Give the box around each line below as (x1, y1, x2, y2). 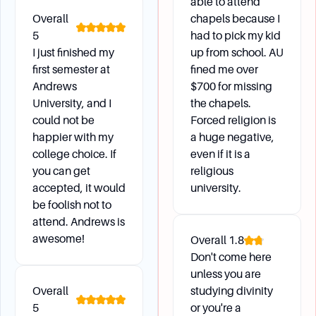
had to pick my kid (190, 29, 281, 42)
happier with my (32, 130, 114, 144)
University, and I (32, 97, 111, 110)
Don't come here (190, 250, 272, 264)
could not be (32, 114, 95, 127)
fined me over (190, 63, 258, 76)
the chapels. (190, 97, 251, 110)
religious (190, 164, 233, 178)
